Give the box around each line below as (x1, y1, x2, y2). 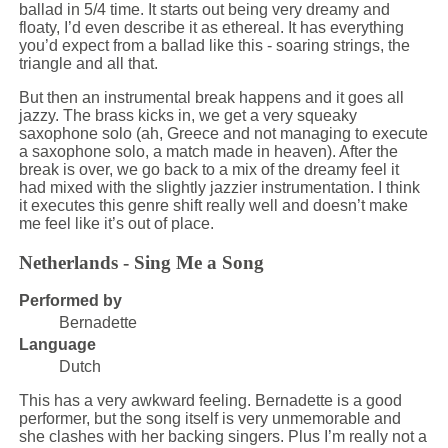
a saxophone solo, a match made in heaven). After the (18, 143, 398, 161)
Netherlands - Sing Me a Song (18, 251, 264, 273)
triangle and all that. (18, 55, 158, 73)
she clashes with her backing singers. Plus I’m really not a (18, 427, 427, 445)
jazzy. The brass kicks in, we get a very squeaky (18, 107, 357, 125)
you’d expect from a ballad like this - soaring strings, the (18, 37, 410, 55)
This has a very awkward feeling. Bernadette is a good (18, 391, 402, 409)
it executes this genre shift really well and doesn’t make (18, 197, 408, 215)
